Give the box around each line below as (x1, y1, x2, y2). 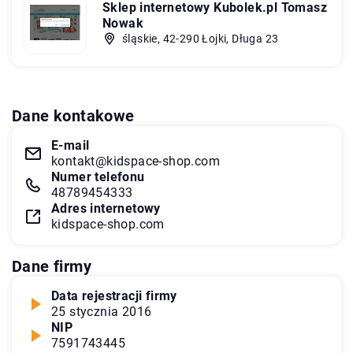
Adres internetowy (51, 200, 161, 216)
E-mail (51, 137, 90, 153)
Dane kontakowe (12, 106, 135, 125)
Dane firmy (12, 256, 91, 276)
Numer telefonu (51, 169, 145, 184)
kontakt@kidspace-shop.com (51, 153, 220, 169)
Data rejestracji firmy (51, 288, 177, 303)
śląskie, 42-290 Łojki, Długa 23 (122, 32, 279, 45)
